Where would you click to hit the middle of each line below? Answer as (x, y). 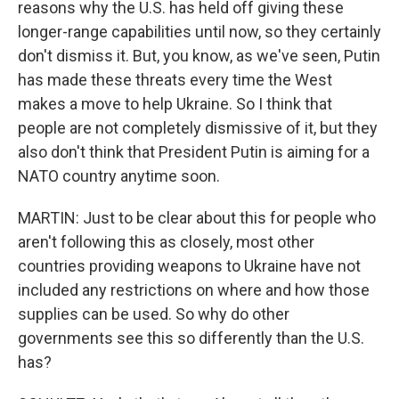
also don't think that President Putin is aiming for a (194, 152)
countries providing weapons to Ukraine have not (189, 266)
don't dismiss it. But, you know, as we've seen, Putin (199, 56)
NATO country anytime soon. (119, 176)
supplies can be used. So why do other (154, 314)
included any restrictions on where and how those (194, 290)
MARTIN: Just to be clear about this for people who (197, 218)
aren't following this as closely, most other (166, 242)
